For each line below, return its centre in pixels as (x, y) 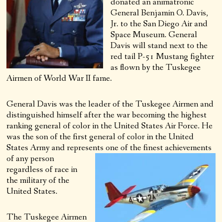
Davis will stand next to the (159, 45)
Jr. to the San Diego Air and (159, 24)
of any (18, 158)
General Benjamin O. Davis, (160, 13)
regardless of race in (42, 169)
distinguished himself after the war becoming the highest (107, 115)
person (41, 158)
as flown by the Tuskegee (156, 67)
